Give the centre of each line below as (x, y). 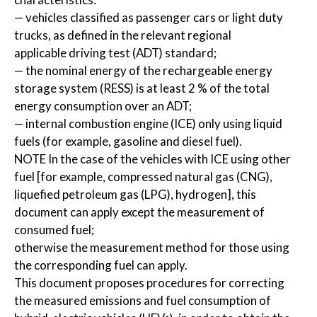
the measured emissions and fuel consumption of (143, 300)
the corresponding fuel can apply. (101, 265)
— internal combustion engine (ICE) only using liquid (148, 123)
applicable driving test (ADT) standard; (115, 53)
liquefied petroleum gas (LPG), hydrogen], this (135, 194)
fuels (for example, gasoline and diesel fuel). (128, 141)
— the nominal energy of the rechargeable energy (143, 70)
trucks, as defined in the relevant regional (123, 35)
